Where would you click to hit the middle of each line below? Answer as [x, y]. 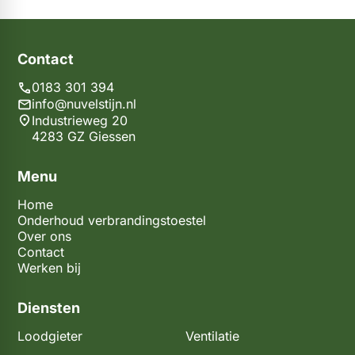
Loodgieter [50, 336]
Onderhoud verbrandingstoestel [112, 221]
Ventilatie [212, 336]
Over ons [44, 237]
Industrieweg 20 [80, 121]
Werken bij [49, 268]
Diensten [49, 308]
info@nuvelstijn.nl [84, 104]
